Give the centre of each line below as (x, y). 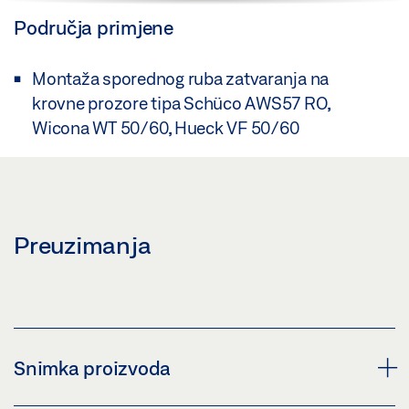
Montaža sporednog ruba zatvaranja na (180, 79)
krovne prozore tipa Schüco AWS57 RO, (181, 104)
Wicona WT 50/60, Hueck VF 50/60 (166, 128)
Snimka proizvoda (92, 368)
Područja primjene (94, 28)
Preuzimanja (83, 245)
